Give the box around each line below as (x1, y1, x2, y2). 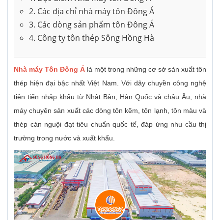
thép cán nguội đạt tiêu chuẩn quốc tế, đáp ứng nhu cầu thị (14, 120, 206, 128)
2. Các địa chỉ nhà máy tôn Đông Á (29, 5, 154, 17)
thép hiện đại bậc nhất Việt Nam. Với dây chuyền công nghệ (14, 79, 206, 87)
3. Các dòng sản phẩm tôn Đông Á (29, 19, 154, 30)
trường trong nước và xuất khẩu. (14, 134, 115, 142)
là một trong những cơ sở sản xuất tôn (87, 65, 206, 73)
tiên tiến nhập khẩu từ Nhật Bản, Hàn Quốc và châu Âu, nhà (14, 92, 206, 101)
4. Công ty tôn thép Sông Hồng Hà (29, 32, 154, 43)
